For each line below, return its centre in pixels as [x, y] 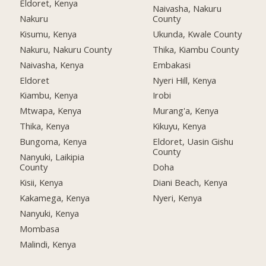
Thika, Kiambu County [196, 49]
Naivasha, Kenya [52, 64]
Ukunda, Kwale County [197, 34]
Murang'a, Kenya [186, 111]
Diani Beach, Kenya [190, 182]
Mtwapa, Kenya [51, 111]
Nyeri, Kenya [178, 197]
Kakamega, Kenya [55, 197]
